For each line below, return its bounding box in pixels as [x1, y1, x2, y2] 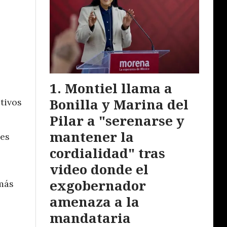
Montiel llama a [65, 79, 172, 98]
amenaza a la [50, 193, 139, 211]
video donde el [50, 160, 148, 179]
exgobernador [50, 176, 146, 195]
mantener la [50, 128, 134, 146]
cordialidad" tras [50, 144, 165, 163]
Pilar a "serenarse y [50, 111, 184, 130]
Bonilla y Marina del [50, 95, 188, 114]
